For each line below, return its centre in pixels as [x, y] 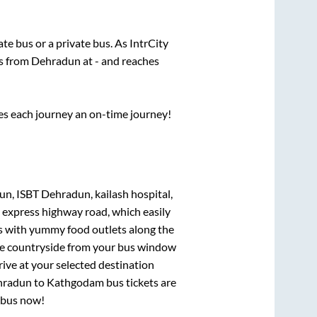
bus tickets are [140, 282]
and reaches [129, 61]
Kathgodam [75, 282]
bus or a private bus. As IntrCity [92, 43]
